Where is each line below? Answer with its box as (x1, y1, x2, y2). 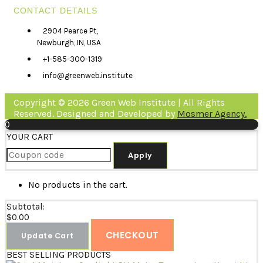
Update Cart (21, 230, 74, 241)
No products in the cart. (28, 180, 127, 191)
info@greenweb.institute (43, 70, 133, 80)
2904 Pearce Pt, (43, 26, 98, 35)
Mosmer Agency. (177, 107, 247, 119)
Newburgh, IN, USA (37, 38, 101, 47)
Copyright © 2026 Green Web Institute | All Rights (14, 96, 225, 108)
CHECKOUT (105, 228, 159, 241)
